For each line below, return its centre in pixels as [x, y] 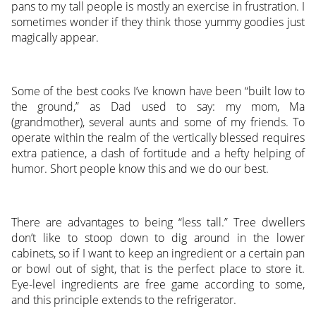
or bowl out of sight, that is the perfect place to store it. [158, 269]
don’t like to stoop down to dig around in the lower [158, 238]
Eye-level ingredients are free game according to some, [158, 285]
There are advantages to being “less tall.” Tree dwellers [158, 223]
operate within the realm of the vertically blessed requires [158, 138]
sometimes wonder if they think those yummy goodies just [158, 22]
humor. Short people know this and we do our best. [140, 169]
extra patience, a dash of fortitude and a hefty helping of [158, 153]
